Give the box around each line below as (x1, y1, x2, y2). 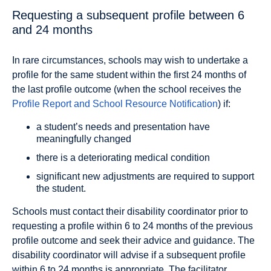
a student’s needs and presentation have (36, 121, 210, 132)
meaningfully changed (36, 133, 131, 144)
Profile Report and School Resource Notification (12, 98, 218, 109)
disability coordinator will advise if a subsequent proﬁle (12, 249, 246, 260)
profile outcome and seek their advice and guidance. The (12, 235, 255, 246)
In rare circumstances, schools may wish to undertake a (12, 54, 248, 65)
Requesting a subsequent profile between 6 (12, 8, 244, 22)
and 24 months (12, 22, 93, 36)
